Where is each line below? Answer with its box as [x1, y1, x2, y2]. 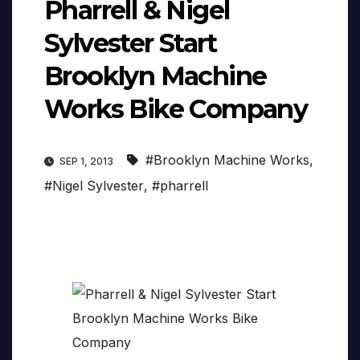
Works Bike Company [44, 93, 308, 125]
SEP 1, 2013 [57, 155, 116, 168]
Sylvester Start [44, 27, 216, 59]
